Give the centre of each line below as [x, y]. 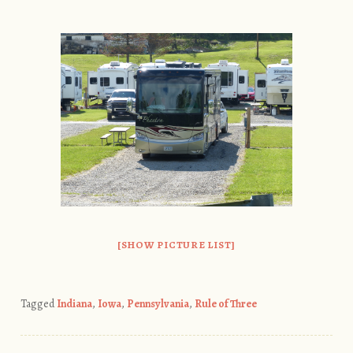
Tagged [38, 303]
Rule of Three [225, 303]
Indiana [74, 303]
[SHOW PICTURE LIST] [176, 244]
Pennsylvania [158, 303]
